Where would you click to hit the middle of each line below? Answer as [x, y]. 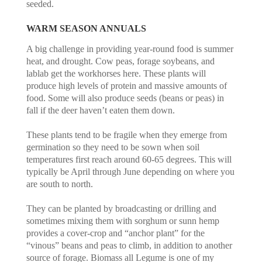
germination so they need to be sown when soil [113, 147]
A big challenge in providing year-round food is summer [130, 49]
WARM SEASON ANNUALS [86, 28]
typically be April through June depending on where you [130, 171]
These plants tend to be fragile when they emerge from [126, 135]
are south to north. [61, 184]
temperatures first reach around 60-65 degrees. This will [129, 159]
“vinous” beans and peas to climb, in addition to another [129, 245]
